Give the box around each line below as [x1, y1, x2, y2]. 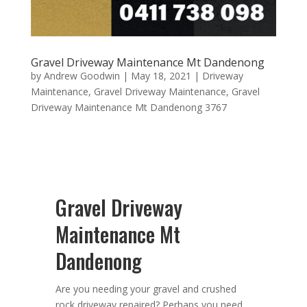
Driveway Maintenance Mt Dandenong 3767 [30, 101, 227, 114]
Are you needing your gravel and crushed [55, 282, 236, 296]
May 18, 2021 [130, 69, 191, 83]
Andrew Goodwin [43, 69, 120, 83]
